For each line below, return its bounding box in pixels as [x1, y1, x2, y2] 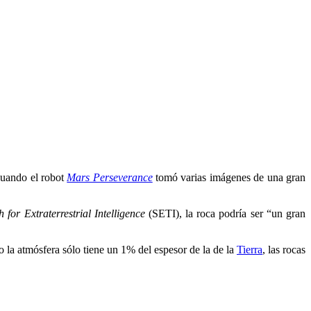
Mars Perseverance [67, 171, 153, 183]
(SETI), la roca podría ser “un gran [144, 207, 306, 219]
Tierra [237, 243, 262, 255]
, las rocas [262, 243, 305, 255]
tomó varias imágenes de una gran [152, 171, 306, 183]
